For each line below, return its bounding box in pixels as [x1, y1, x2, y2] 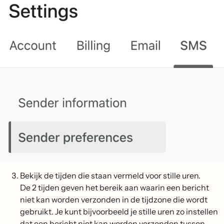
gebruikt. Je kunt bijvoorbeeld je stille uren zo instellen [20, 206, 218, 217]
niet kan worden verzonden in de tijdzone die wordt [20, 194, 207, 205]
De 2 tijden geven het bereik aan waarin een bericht [20, 182, 209, 193]
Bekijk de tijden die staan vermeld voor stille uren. [20, 170, 200, 181]
